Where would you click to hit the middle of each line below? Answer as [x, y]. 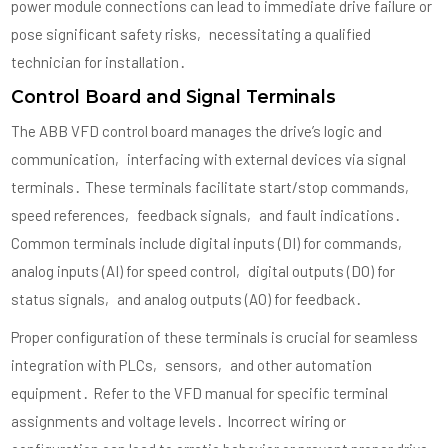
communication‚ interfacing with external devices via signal [209, 159]
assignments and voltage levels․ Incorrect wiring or [179, 421]
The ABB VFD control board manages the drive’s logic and [197, 131]
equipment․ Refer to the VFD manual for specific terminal [200, 393]
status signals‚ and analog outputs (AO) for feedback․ [187, 299]
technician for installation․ [99, 62]
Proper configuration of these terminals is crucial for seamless [215, 337]
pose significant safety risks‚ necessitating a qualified [191, 34]
